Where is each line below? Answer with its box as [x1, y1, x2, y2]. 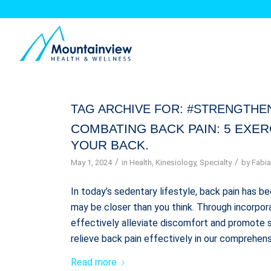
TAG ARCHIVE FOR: [71, 102, 188, 116]
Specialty [200, 158, 232, 167]
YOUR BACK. [71, 138, 149, 152]
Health [129, 158, 152, 167]
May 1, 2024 [71, 158, 113, 167]
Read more [71, 256, 117, 269]
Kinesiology [155, 158, 197, 167]
